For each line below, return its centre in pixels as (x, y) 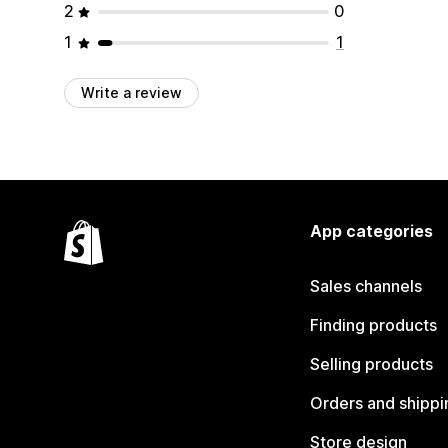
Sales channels (365, 286)
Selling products (371, 364)
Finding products (373, 325)
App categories (371, 231)
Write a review (131, 92)
